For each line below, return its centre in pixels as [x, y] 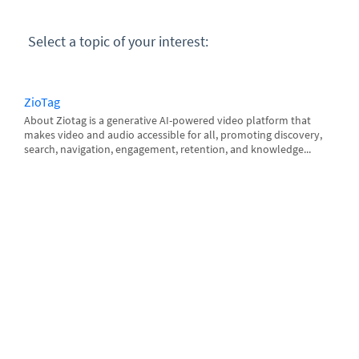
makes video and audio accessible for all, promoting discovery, [173, 135]
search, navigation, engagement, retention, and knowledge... [167, 149]
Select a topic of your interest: [118, 41]
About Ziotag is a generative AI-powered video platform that [167, 120]
